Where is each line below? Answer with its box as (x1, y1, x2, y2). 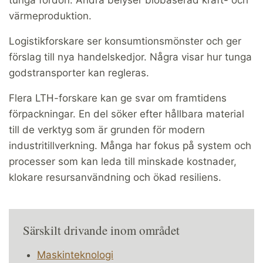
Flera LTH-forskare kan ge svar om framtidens (9, 92, 227, 104)
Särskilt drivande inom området (23, 222, 180, 239)
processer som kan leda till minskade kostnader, (9, 156, 237, 168)
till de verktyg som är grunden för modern (9, 124, 205, 136)
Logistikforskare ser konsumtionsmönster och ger (9, 35, 241, 48)
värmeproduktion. (9, 10, 92, 22)
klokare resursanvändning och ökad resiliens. (9, 171, 221, 184)
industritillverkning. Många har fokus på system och (9, 140, 251, 152)
